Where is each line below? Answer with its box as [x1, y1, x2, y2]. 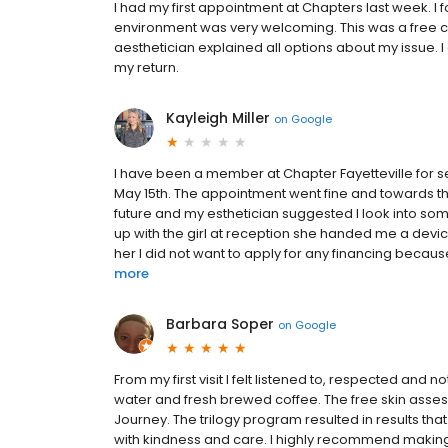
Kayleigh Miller [166, 108, 270, 128]
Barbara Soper [166, 314, 274, 334]
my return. [114, 58, 179, 77]
